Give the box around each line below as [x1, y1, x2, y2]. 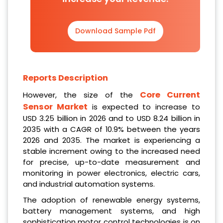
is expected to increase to [87, 101, 201, 112]
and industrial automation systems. [23, 178, 155, 189]
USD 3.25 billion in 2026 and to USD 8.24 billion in [23, 112, 200, 123]
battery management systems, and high [23, 205, 200, 216]
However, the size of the [23, 89, 140, 100]
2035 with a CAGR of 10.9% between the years [23, 123, 200, 134]
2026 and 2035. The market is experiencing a [23, 134, 200, 145]
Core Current [140, 89, 200, 101]
